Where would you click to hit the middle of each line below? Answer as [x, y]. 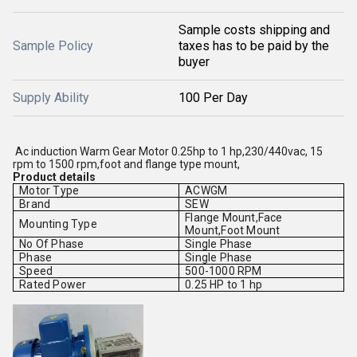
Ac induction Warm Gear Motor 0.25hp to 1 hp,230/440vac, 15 [168, 151]
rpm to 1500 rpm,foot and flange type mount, [126, 164]
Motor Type [49, 190]
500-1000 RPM [224, 271]
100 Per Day [213, 98]
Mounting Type [58, 224]
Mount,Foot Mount [233, 230]
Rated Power [53, 284]
